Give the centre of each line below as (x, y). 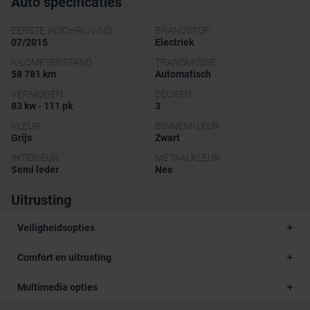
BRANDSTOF (182, 31)
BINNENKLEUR (187, 126)
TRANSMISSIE (185, 63)
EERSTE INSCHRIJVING (62, 31)
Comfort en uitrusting (64, 258)
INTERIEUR (35, 158)
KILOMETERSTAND (52, 63)
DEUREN (173, 94)
